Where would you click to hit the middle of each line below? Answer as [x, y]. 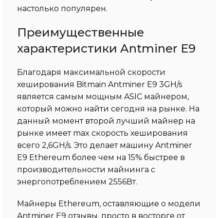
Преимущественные [81, 32]
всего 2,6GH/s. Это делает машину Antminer [105, 145]
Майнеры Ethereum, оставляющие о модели [109, 203]
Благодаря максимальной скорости [91, 72]
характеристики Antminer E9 [106, 48]
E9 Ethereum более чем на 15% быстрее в [101, 157]
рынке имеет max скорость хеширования [102, 133]
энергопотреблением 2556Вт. [77, 182]
